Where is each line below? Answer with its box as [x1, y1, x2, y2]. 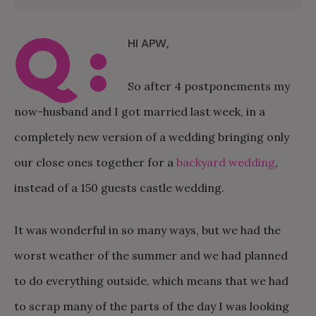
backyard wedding [176, 155, 275, 169]
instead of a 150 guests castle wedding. [14, 181, 224, 195]
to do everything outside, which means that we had [14, 274, 288, 288]
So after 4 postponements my [128, 79, 290, 93]
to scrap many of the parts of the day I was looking [14, 299, 289, 313]
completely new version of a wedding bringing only [14, 130, 289, 144]
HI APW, [128, 35, 169, 51]
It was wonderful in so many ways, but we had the [14, 223, 281, 237]
